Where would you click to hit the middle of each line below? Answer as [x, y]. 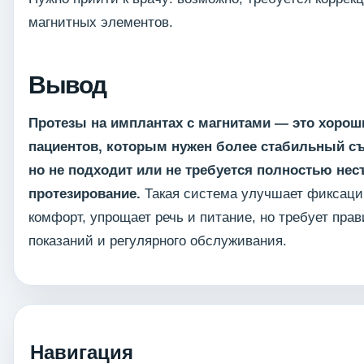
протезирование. [84, 194]
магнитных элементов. [101, 23]
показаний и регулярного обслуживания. [158, 241]
